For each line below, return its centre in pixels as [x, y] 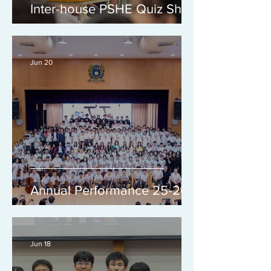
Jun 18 [41, 244]
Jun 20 [41, 62]
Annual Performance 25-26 [109, 190]
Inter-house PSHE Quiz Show [115, 9]
